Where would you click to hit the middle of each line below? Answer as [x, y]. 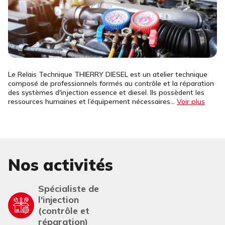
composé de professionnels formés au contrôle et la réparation [111, 83]
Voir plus [191, 101]
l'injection [59, 200]
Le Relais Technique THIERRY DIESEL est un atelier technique [108, 74]
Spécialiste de [69, 189]
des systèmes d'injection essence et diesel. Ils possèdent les [106, 92]
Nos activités [61, 165]
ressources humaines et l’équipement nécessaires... [92, 101]
